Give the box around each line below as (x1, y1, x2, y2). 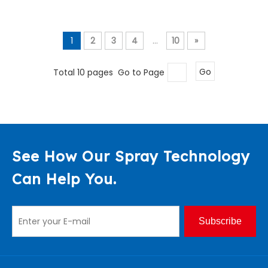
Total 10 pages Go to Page (53, 66, 165, 78)
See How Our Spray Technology (12, 147, 250, 165)
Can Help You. (12, 169, 117, 188)
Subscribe (199, 215, 242, 226)
